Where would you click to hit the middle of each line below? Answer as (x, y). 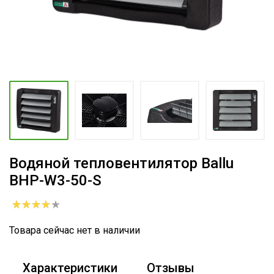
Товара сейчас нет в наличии (75, 230)
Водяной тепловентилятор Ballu (121, 163)
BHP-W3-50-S (55, 180)
